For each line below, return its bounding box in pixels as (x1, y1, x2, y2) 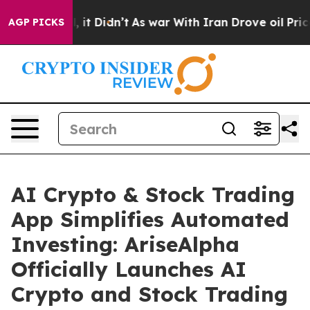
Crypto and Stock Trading (11, 281, 288, 307)
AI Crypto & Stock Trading (11, 181, 295, 208)
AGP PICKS (8, 16, 64, 28)
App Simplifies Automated (11, 206, 289, 232)
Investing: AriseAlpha (11, 231, 239, 257)
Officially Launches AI (11, 256, 246, 282)
